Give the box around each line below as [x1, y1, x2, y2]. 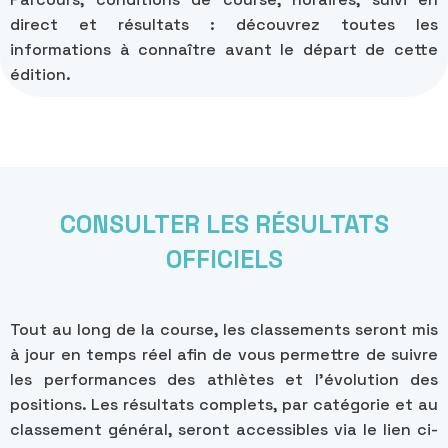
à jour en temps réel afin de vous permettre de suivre [10, 343, 438, 365]
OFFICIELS [165, 242, 283, 275]
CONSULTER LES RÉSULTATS [59, 207, 389, 240]
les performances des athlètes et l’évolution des [10, 368, 438, 390]
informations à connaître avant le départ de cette [10, 38, 438, 60]
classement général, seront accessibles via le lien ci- [10, 418, 438, 440]
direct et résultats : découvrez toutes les [10, 13, 438, 35]
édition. [10, 63, 71, 85]
